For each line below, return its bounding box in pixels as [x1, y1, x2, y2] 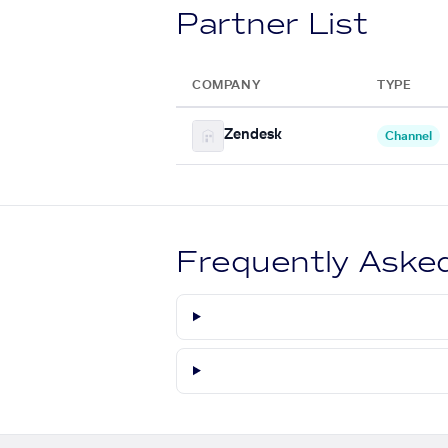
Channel [385, 129, 432, 142]
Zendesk [224, 128, 282, 143]
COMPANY [192, 78, 261, 91]
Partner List [176, 4, 368, 43]
